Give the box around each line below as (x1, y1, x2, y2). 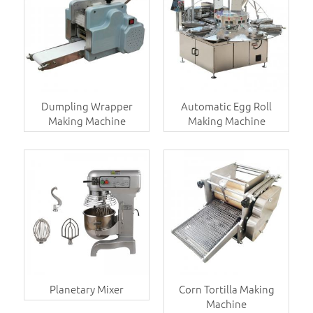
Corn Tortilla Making (178, 282, 275, 297)
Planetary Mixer (50, 282, 124, 297)
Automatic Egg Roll (181, 99, 272, 114)
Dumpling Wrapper (41, 99, 133, 114)
